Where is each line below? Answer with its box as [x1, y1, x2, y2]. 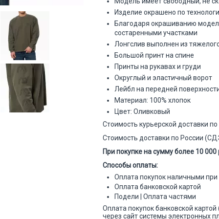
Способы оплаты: [103, 161, 158, 169]
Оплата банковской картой [114, 182, 201, 191]
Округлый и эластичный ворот [114, 73, 213, 82]
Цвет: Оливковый [114, 107, 172, 115]
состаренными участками [114, 28, 198, 37]
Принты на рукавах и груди [114, 62, 201, 70]
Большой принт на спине [114, 51, 196, 59]
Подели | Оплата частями [114, 192, 198, 200]
